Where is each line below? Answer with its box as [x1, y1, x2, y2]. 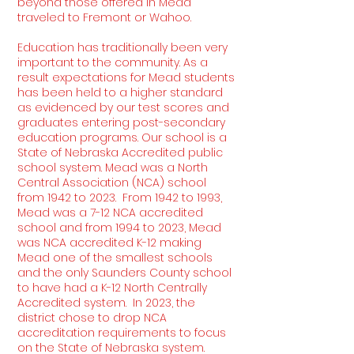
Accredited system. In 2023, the [17, 295, 195, 311]
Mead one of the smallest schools [17, 250, 213, 265]
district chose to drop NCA [17, 310, 167, 326]
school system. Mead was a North [17, 160, 208, 175]
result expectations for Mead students [17, 70, 235, 85]
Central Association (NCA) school [17, 175, 206, 190]
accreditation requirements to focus [17, 325, 226, 341]
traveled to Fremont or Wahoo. [17, 9, 191, 25]
